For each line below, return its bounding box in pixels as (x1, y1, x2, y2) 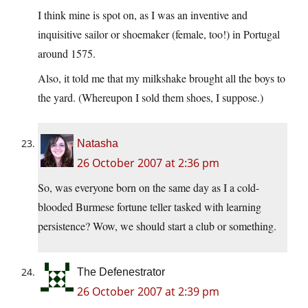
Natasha (77, 137, 118, 150)
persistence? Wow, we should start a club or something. (38, 219, 276, 234)
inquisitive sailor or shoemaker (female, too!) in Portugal (38, 27, 280, 42)
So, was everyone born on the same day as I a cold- (38, 180, 259, 195)
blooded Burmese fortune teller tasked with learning (38, 199, 261, 214)
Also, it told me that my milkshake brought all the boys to (38, 71, 285, 86)
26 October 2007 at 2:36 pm (77, 155, 219, 171)
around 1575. (38, 46, 96, 61)
